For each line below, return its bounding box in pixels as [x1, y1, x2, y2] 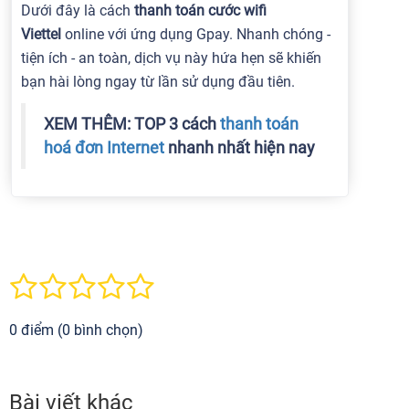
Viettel [21, 26, 65, 43]
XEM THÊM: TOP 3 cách [44, 115, 220, 133]
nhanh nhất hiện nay [164, 139, 315, 157]
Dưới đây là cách [21, 2, 131, 19]
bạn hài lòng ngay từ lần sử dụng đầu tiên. [21, 73, 299, 90]
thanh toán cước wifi [131, 2, 267, 19]
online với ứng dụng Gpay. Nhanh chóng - [65, 26, 330, 43]
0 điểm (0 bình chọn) [9, 321, 143, 339]
